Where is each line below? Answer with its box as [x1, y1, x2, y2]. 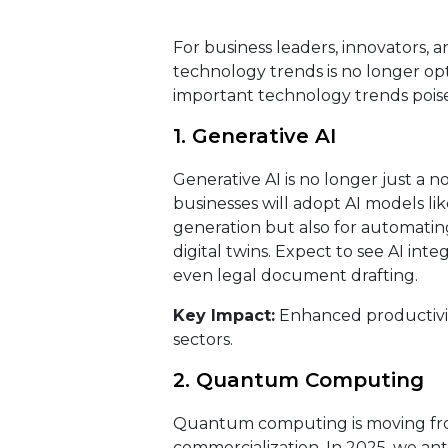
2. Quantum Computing [172, 368, 430, 392]
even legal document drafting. [172, 266, 418, 285]
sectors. [172, 330, 233, 349]
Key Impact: [172, 306, 275, 325]
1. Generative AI [172, 124, 342, 148]
